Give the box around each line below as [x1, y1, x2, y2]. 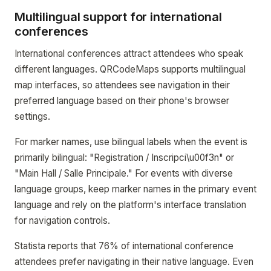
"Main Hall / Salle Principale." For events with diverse [15, 168, 233, 179]
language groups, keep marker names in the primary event [15, 183, 256, 195]
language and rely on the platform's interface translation [15, 199, 246, 211]
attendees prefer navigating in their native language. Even [15, 256, 253, 267]
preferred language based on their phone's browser [15, 95, 229, 106]
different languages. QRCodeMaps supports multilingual [15, 64, 246, 75]
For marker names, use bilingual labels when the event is [15, 136, 247, 148]
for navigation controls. [15, 215, 110, 226]
